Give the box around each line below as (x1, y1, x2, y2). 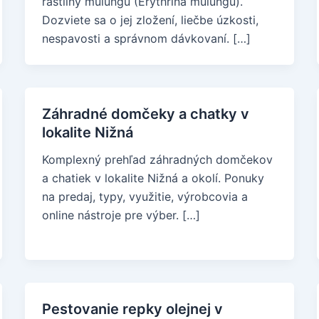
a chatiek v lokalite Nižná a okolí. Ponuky (41, 171, 264, 185)
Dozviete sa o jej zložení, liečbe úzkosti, (41, 13, 258, 27)
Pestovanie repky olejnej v (41, 300, 223, 318)
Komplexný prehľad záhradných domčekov (41, 152, 273, 167)
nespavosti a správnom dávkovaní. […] (41, 31, 251, 46)
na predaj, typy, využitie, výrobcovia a (41, 189, 248, 204)
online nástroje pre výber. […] (41, 208, 200, 222)
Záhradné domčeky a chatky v (41, 105, 249, 122)
